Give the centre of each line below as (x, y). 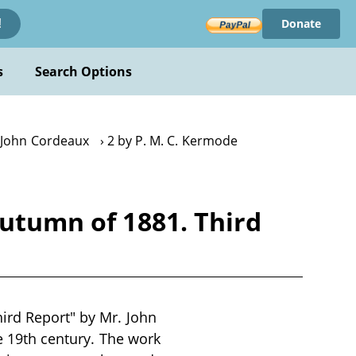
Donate (301, 23)
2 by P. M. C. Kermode (172, 141)
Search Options (83, 72)
